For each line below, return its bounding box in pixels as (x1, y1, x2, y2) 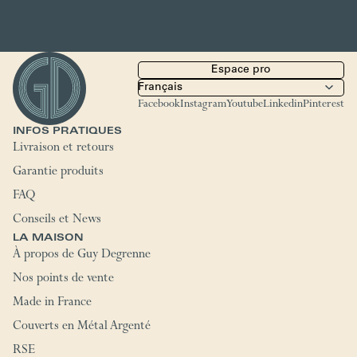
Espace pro (211, 64, 271, 76)
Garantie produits (13, 165, 104, 180)
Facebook (138, 99, 180, 112)
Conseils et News (13, 213, 101, 228)
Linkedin (263, 99, 303, 112)
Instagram (180, 99, 226, 112)
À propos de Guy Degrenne (13, 248, 151, 263)
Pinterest (303, 99, 344, 112)
